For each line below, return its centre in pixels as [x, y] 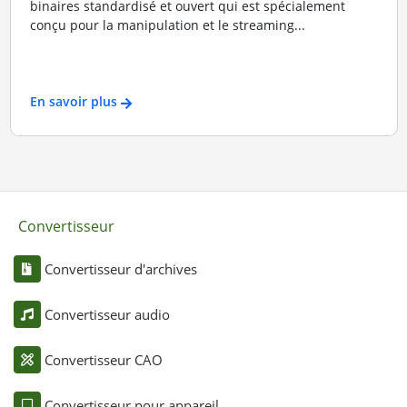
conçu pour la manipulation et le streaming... [167, 25]
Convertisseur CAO [103, 359]
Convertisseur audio [107, 314]
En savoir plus [73, 102]
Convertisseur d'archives [120, 268]
